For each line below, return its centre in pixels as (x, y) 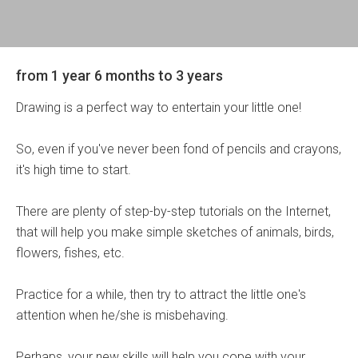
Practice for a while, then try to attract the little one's (161, 294)
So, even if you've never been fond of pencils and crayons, (179, 149)
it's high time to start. (74, 170)
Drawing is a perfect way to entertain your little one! (159, 107)
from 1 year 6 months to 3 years (119, 76)
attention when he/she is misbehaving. (122, 315)
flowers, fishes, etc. (70, 253)
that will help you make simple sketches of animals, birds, (175, 232)
